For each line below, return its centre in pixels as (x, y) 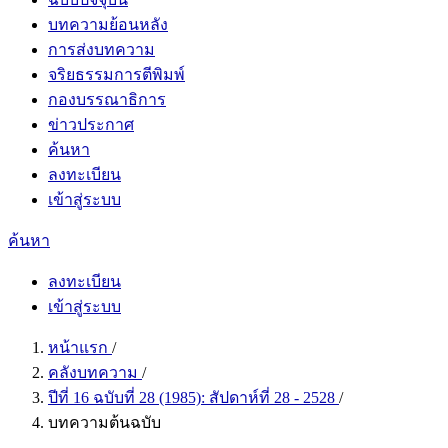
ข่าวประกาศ (91, 124)
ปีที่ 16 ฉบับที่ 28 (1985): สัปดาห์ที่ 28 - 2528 (193, 397)
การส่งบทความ (101, 49)
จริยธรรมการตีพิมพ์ (116, 74)
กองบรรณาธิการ (107, 99)
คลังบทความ (95, 372)
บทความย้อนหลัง (108, 24)
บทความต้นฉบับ (104, 422)
